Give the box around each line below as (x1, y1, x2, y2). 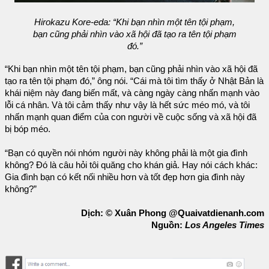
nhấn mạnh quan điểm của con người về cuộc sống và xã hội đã (5, 112, 256, 122)
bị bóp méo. (5, 124, 50, 134)
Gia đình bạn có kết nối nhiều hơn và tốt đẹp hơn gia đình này (5, 172, 245, 182)
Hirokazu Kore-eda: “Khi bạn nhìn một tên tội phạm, (34, 17, 235, 27)
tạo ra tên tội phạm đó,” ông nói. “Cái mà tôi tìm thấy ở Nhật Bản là (5, 76, 264, 86)
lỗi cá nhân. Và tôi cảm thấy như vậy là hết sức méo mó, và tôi (5, 100, 250, 110)
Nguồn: (151, 220, 185, 230)
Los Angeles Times (185, 220, 264, 230)
